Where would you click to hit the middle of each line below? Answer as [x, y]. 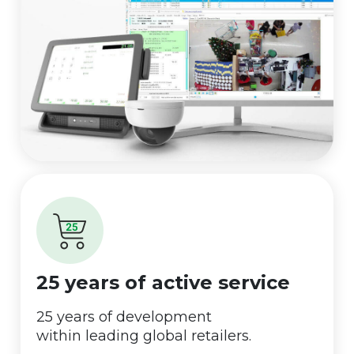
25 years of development [124, 317]
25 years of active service [163, 283]
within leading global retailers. [144, 336]
